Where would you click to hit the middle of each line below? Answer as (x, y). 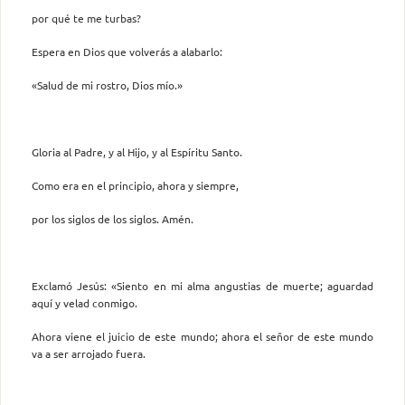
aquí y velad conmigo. (85, 302)
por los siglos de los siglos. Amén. (113, 218)
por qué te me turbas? (86, 18)
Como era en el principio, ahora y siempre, (135, 185)
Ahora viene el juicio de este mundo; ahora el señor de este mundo (202, 336)
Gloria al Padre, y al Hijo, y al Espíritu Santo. (137, 151)
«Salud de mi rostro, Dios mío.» (107, 85)
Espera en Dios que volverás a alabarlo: (127, 51)
